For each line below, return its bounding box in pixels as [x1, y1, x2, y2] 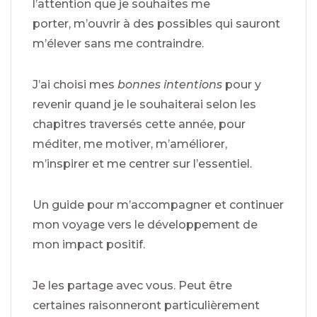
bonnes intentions [115, 77, 222, 91]
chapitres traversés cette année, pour [33, 117, 246, 131]
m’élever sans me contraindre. [33, 36, 204, 50]
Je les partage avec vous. [33, 278, 178, 292]
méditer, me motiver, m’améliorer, [33, 137, 227, 151]
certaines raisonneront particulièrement [33, 298, 260, 312]
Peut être [178, 278, 232, 292]
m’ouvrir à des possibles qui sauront [71, 16, 280, 30]
